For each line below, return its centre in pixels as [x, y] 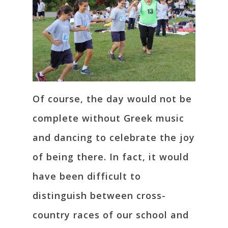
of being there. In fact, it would [111, 157]
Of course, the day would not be [112, 99]
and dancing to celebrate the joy [114, 138]
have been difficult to [87, 176]
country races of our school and [111, 215]
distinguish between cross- [99, 196]
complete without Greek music [108, 118]
